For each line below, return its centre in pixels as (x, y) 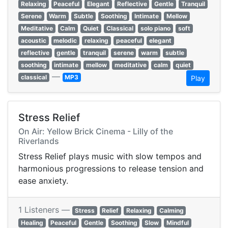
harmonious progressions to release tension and (111, 169)
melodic (65, 41)
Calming (171, 211)
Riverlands (39, 141)
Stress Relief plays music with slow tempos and (110, 156)
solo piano (156, 28)
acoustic (33, 41)
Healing (32, 223)
